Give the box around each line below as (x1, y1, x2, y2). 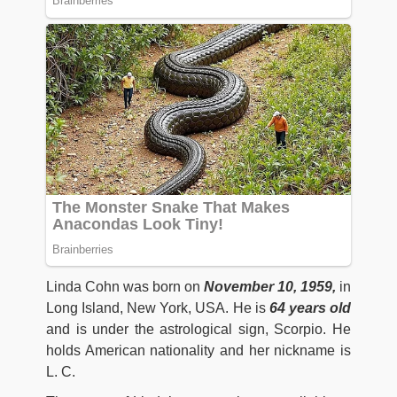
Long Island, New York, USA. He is (46, 300, 269, 315)
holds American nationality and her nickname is (46, 342, 351, 358)
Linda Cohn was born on (46, 278, 204, 294)
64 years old (269, 300, 352, 315)
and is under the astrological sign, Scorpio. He (46, 321, 351, 337)
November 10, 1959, (204, 278, 339, 294)
